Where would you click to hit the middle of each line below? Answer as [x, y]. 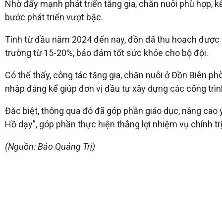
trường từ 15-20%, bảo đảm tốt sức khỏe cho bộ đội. [107, 53]
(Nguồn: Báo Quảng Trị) [50, 146]
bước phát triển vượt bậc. [54, 17]
